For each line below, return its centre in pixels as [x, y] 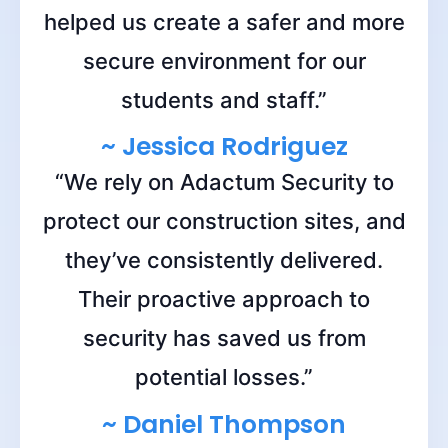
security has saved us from [224, 338]
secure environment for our [224, 61]
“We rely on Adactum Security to [224, 182]
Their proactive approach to [224, 299]
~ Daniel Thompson [224, 424]
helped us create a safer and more [224, 22]
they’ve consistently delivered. [224, 260]
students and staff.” [224, 100]
